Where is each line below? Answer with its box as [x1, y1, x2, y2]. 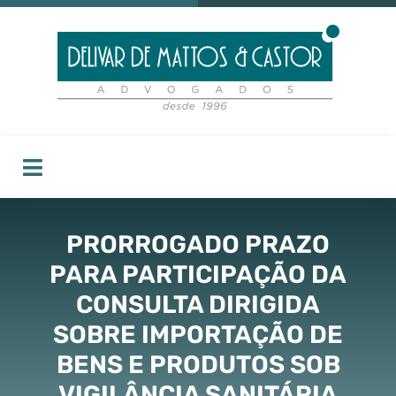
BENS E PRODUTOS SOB [56, 349, 340, 379]
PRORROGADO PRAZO [66, 229, 330, 259]
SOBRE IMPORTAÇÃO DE [53, 319, 343, 349]
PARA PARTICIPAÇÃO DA [49, 259, 346, 289]
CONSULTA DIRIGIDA [76, 289, 320, 319]
